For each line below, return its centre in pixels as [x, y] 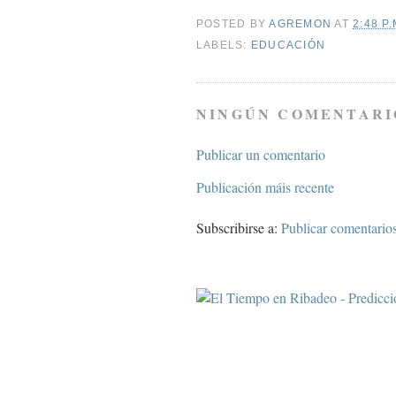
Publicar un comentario [261, 155]
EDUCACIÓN [288, 45]
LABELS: [224, 45]
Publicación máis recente [265, 187]
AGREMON [302, 23]
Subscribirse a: [239, 228]
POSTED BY [233, 23]
